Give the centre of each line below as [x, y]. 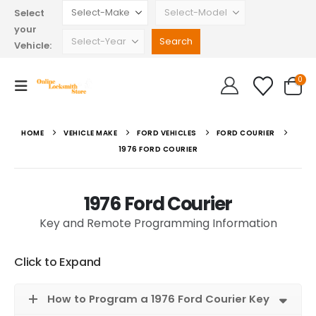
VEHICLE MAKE [91, 133]
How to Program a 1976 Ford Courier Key [158, 299]
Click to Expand [58, 262]
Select [29, 13]
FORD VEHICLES [167, 133]
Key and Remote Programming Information [158, 223]
